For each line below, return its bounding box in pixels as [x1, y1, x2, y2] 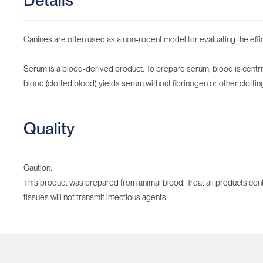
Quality [23, 119, 75, 139]
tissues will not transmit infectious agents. [23, 193, 168, 202]
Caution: [23, 163, 52, 173]
